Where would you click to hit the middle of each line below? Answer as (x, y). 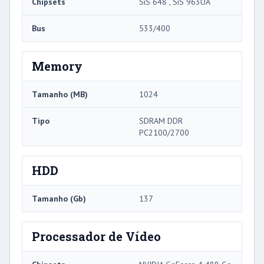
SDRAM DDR (161, 121)
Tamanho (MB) (60, 94)
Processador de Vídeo (96, 236)
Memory (57, 66)
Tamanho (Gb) (59, 198)
